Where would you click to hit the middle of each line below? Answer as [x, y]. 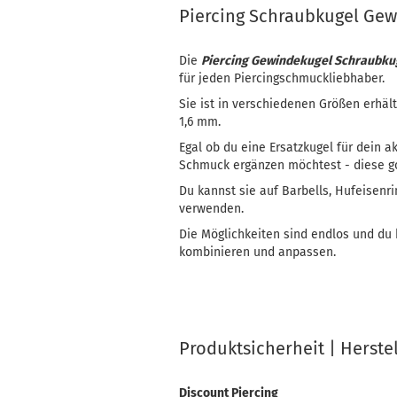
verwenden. [211, 209]
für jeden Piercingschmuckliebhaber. [282, 78]
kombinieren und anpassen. [257, 252]
